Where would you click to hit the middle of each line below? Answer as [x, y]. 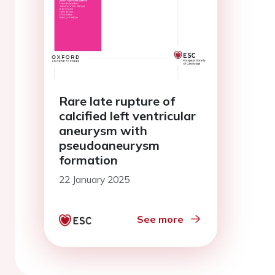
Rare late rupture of [117, 101]
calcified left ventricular [127, 115]
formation [88, 160]
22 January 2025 [94, 179]
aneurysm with [103, 130]
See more [160, 219]
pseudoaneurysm [109, 145]
